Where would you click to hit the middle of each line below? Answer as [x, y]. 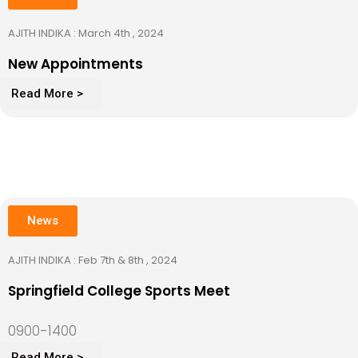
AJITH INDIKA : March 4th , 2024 [87, 33]
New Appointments [76, 64]
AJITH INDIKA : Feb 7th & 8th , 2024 [94, 260]
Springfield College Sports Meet [119, 290]
